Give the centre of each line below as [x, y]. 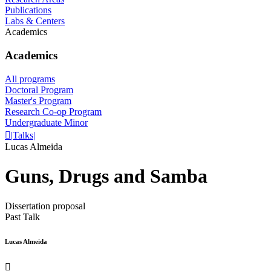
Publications [28, 10]
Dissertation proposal [45, 206]
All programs [30, 79]
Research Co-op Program [53, 111]
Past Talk [22, 217]
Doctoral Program [39, 90]
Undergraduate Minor [46, 122]
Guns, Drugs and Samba [106, 176]
